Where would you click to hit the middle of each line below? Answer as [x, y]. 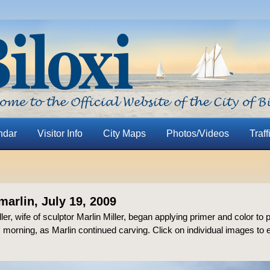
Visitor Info [60, 133]
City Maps [124, 133]
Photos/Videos [197, 133]
